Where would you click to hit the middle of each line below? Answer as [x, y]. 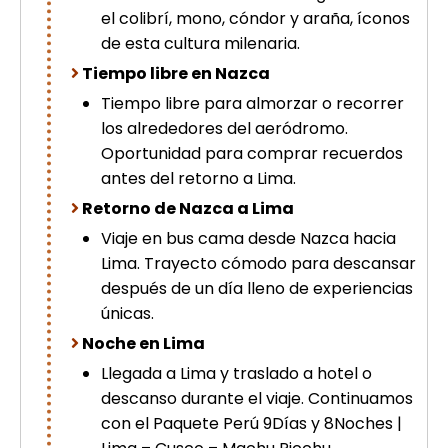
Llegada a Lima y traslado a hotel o [236, 373]
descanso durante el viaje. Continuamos [257, 398]
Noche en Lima [143, 343]
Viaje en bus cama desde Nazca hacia [248, 238]
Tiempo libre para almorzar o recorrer [252, 103]
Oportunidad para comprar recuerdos [252, 153]
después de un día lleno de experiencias [257, 288]
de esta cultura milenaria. [200, 43]
